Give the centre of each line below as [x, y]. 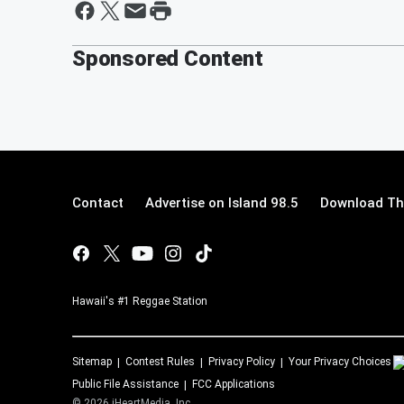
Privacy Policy [242, 362]
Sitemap [92, 362]
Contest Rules [160, 362]
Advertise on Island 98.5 [222, 203]
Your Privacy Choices [340, 362]
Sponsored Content [168, 59]
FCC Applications [234, 384]
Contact [98, 203]
